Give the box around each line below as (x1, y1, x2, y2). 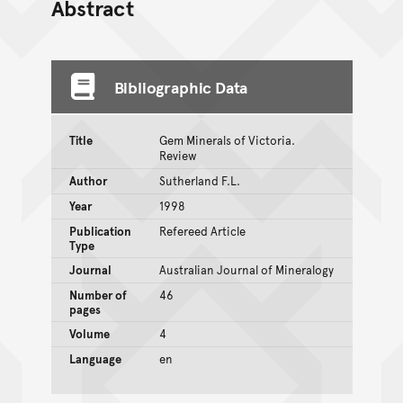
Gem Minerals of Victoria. (158, 131, 295, 148)
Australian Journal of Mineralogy (158, 261, 334, 278)
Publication (68, 222, 131, 239)
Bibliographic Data (113, 75, 248, 98)
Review (158, 147, 197, 164)
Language (68, 350, 121, 367)
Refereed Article (158, 222, 246, 239)
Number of (68, 286, 127, 303)
